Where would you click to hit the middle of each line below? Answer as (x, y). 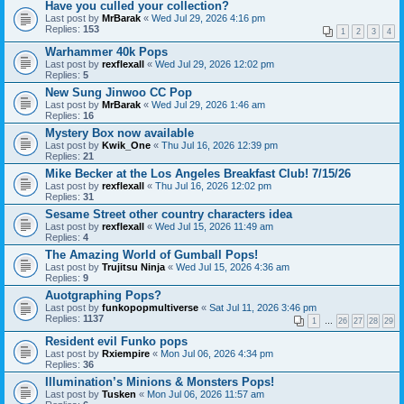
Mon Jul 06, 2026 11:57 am (206, 394)
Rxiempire (126, 353)
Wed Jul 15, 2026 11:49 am (214, 226)
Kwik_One (126, 145)
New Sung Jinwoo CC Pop (119, 92)
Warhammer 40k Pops (106, 52)
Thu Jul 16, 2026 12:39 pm (220, 145)
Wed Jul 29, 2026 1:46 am (208, 105)
